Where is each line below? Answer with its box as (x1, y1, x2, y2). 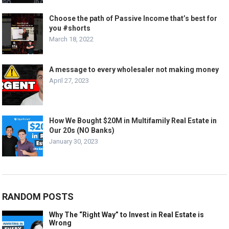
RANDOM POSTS (2, 191, 74, 202)
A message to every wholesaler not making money (49, 65, 219, 74)
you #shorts (49, 24, 91, 33)
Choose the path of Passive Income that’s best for (49, 14, 218, 23)
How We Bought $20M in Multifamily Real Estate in (49, 117, 217, 125)
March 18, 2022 (49, 35, 94, 43)
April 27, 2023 (49, 77, 89, 85)
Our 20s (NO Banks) (49, 126, 115, 135)
